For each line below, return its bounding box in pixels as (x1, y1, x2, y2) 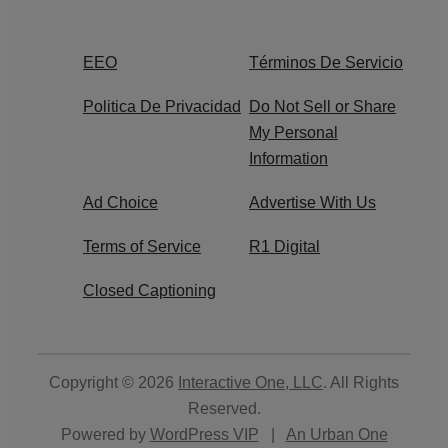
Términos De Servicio (249, 53, 403, 71)
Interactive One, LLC (178, 373, 323, 391)
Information (249, 149, 328, 167)
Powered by (60, 425, 150, 443)
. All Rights (323, 373, 399, 391)
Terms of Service (83, 237, 201, 255)
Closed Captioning (83, 281, 216, 299)
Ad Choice (83, 193, 158, 211)
